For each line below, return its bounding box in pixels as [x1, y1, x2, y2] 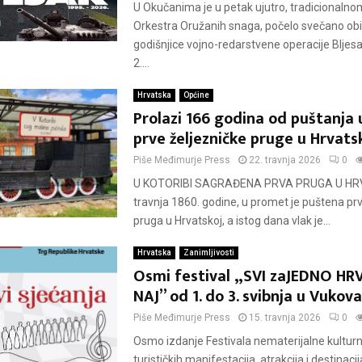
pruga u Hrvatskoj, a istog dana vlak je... [133, 214, 330, 227]
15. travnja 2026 [248, 312, 321, 323]
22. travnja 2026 [248, 154, 321, 166]
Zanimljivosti [183, 248, 234, 257]
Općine [183, 90, 209, 99]
